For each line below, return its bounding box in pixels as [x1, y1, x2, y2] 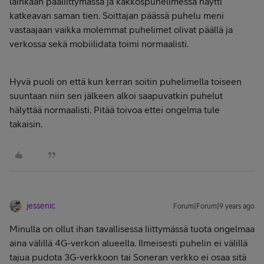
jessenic [27, 201, 55, 210]
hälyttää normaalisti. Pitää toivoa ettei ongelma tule [9, 104, 220, 115]
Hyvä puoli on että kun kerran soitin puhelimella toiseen [9, 76, 242, 87]
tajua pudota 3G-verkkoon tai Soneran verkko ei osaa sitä [9, 252, 246, 262]
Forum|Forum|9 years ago [173, 202, 255, 210]
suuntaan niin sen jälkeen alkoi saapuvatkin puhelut [9, 90, 223, 101]
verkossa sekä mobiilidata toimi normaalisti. [9, 38, 189, 49]
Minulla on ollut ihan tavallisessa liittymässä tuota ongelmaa [9, 223, 255, 234]
